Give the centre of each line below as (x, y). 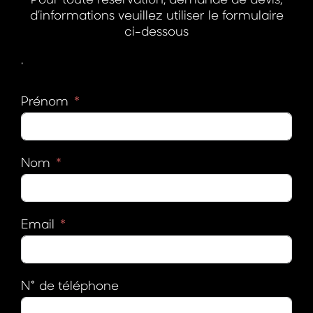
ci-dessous (156, 31)
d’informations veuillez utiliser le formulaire (156, 15)
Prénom (45, 101)
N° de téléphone (70, 285)
